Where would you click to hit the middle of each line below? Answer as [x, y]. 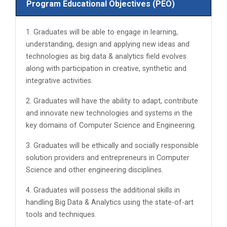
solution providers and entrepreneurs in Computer [108, 158]
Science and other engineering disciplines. [94, 170]
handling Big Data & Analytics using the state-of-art [110, 202]
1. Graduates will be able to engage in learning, [102, 32]
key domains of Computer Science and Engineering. [111, 125]
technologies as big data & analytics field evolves [106, 56]
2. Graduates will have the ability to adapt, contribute [112, 101]
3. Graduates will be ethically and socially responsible [112, 146]
